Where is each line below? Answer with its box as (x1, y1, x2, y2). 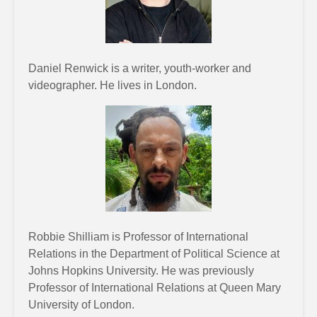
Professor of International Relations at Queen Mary (28, 282, 281, 294)
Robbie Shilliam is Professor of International (28, 231, 248, 243)
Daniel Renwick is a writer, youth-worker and (28, 62, 251, 74)
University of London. (28, 299, 134, 311)
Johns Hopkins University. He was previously (28, 265, 254, 277)
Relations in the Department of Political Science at (28, 248, 279, 260)
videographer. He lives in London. (28, 79, 197, 91)
